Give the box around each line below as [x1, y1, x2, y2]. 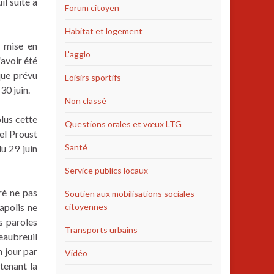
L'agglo [65, 49, 91, 59]
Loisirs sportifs [65, 72, 121, 83]
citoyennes [65, 201, 108, 212]
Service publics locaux [65, 165, 148, 176]
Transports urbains [65, 224, 138, 235]
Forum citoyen [65, 2, 119, 13]
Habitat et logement [65, 26, 143, 36]
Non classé [65, 95, 106, 106]
